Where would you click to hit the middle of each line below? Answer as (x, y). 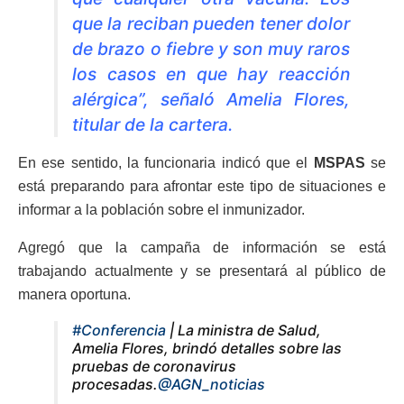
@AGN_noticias (211, 385)
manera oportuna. (74, 295)
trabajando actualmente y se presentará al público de (202, 271)
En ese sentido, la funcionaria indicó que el (166, 163)
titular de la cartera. (152, 125)
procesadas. (115, 385)
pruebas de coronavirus (154, 367)
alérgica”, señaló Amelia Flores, (211, 100)
